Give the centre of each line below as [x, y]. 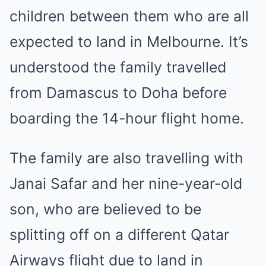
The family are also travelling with [126, 158]
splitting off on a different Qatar [119, 235]
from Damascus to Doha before [118, 93]
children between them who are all [129, 16]
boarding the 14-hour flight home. [127, 118]
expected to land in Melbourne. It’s [129, 42]
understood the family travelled [118, 67]
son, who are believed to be [105, 209]
